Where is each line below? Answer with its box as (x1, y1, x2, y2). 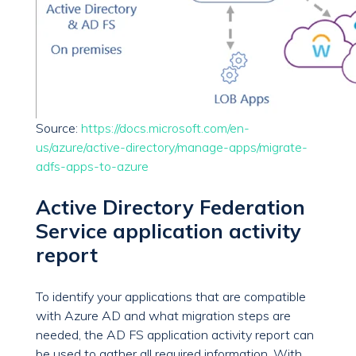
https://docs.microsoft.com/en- (81, 120, 250, 137)
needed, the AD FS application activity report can (36, 327, 314, 343)
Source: (36, 120, 81, 137)
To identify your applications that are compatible (36, 288, 306, 305)
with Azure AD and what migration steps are (36, 308, 291, 324)
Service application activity (36, 219, 301, 244)
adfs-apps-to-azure (36, 158, 149, 175)
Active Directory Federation (36, 195, 305, 220)
